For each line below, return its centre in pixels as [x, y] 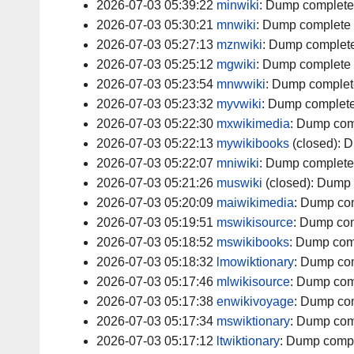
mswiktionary [253, 322]
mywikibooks [253, 144]
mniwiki [238, 164]
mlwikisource [253, 282]
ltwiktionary [248, 341]
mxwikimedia [253, 124]
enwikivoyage [255, 302]
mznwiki [239, 45]
